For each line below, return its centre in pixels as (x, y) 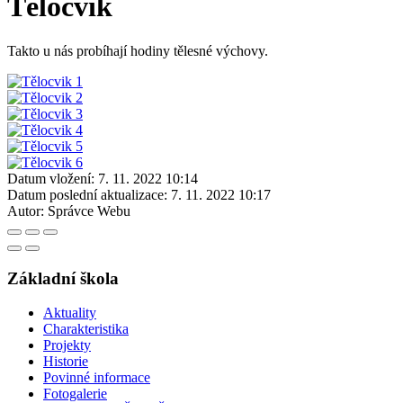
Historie (66, 362)
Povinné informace (97, 378)
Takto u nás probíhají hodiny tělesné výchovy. (138, 50)
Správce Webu (89, 210)
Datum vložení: (51, 178)
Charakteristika (86, 329)
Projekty (67, 345)
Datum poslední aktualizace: (87, 194)
